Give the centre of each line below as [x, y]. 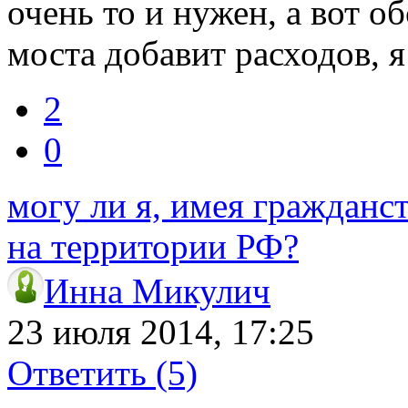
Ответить [82, 372]
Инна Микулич [157, 291]
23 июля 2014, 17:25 [161, 331]
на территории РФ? [153, 246]
